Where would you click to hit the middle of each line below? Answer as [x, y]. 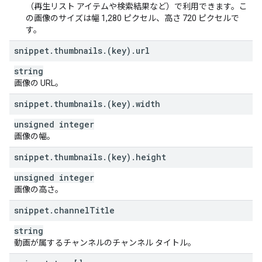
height [151, 157]
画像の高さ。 [39, 189]
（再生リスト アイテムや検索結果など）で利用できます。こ [137, 6]
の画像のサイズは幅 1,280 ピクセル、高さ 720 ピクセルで [132, 18]
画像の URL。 [39, 83]
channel [72, 210]
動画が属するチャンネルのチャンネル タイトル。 [105, 243]
